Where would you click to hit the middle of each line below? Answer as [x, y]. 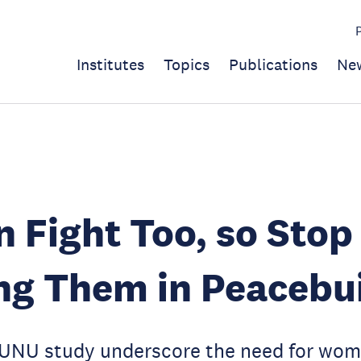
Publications [273, 64]
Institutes [110, 64]
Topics [187, 64]
